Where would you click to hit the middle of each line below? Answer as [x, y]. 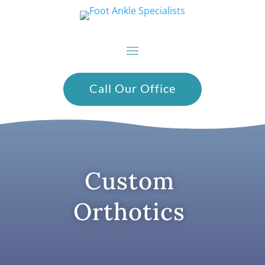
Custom [129, 181]
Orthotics [130, 212]
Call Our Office [132, 88]
